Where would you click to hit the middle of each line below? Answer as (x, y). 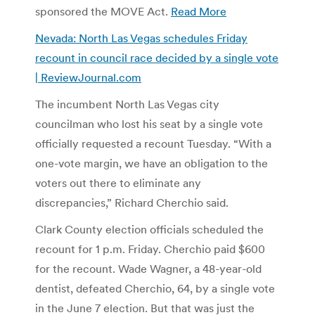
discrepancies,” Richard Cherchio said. (132, 202)
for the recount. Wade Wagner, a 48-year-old (148, 268)
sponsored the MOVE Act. (103, 11)
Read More (199, 11)
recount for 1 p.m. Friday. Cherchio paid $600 (150, 249)
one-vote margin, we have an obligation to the (152, 163)
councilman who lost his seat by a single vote (149, 123)
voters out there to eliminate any (118, 182)
